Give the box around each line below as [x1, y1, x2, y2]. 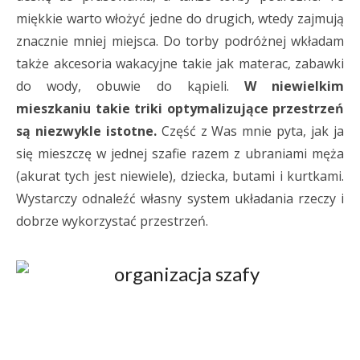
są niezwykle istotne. [16, 122, 157, 140]
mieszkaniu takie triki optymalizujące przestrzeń [16, 100, 344, 117]
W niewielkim [243, 77, 345, 95]
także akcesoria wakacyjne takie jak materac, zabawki [16, 55, 344, 72]
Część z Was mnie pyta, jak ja [156, 122, 345, 140]
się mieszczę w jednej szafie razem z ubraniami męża [16, 145, 344, 162]
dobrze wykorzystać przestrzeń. [16, 212, 208, 230]
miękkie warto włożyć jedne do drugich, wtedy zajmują [16, 10, 344, 27]
